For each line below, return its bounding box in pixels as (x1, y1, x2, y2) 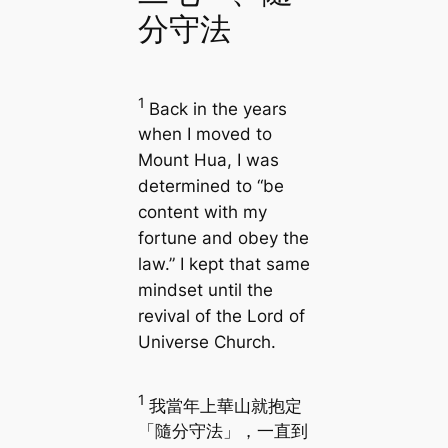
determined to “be (137, 176, 284, 197)
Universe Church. (137, 332, 276, 353)
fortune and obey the (137, 228, 309, 249)
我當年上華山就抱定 (148, 395, 302, 416)
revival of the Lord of (137, 306, 305, 327)
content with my (137, 202, 267, 223)
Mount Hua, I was (137, 150, 279, 171)
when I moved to (137, 124, 272, 145)
